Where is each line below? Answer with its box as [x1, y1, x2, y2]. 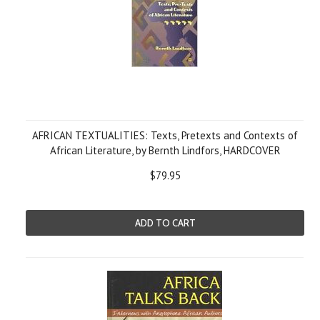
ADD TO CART [134, 217, 196, 229]
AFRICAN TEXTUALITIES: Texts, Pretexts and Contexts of [32, 129, 298, 142]
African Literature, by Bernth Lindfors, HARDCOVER [49, 144, 281, 157]
